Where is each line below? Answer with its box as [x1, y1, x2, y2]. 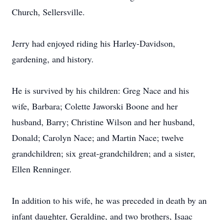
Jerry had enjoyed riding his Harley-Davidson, [12, 37, 175, 49]
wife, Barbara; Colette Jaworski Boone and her [12, 100, 178, 112]
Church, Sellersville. [12, 6, 85, 18]
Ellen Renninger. [12, 163, 72, 175]
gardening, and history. [12, 53, 94, 65]
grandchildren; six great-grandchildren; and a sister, [12, 147, 195, 159]
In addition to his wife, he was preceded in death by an [12, 194, 207, 206]
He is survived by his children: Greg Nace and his [12, 84, 189, 96]
